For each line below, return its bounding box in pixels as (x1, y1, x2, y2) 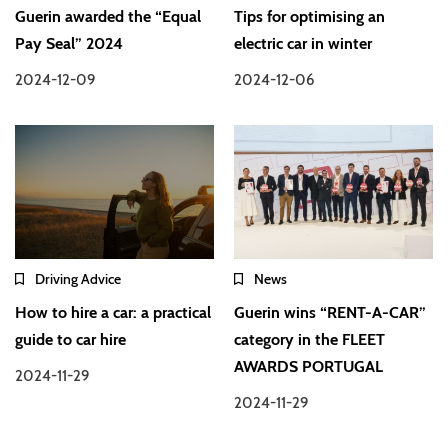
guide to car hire (15, 329, 126, 349)
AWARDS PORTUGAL (234, 356, 384, 376)
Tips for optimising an (234, 7, 386, 27)
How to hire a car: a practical (15, 302, 211, 322)
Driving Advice (35, 269, 121, 288)
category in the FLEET (234, 329, 386, 349)
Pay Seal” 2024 (15, 34, 123, 54)
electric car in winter (234, 34, 373, 54)
